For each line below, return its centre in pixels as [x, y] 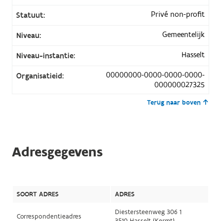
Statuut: [30, 15]
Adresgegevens [57, 152]
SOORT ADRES [37, 194]
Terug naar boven [174, 102]
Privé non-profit [178, 14]
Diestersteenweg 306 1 [148, 212]
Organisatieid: [40, 76]
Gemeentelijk [184, 34]
